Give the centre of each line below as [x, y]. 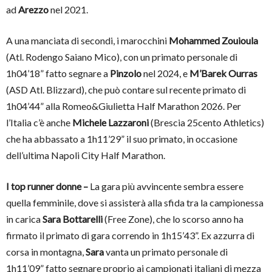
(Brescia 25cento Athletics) [206, 122]
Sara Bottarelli [73, 219]
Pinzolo [126, 73]
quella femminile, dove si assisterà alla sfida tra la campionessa [135, 202]
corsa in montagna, [46, 251]
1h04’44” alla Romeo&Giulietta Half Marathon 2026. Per [124, 106]
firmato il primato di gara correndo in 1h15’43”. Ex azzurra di [130, 235]
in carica [24, 219]
